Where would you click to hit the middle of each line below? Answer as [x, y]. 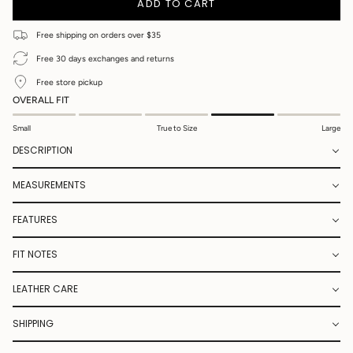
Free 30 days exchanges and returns [105, 58]
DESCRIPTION [43, 150]
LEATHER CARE [45, 289]
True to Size [176, 128]
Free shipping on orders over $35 [98, 35]
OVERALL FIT [41, 100]
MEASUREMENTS [49, 185]
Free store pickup [69, 82]
